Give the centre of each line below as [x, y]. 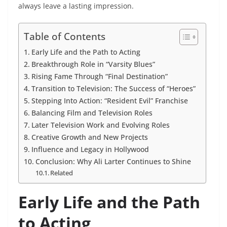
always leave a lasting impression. [76, 6]
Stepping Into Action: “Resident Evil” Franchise [109, 101]
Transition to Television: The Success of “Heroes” [113, 89]
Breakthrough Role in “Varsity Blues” [93, 64]
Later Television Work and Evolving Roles [100, 125]
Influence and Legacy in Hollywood [90, 149]
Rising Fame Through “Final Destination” [99, 77]
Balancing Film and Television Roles [92, 113]
